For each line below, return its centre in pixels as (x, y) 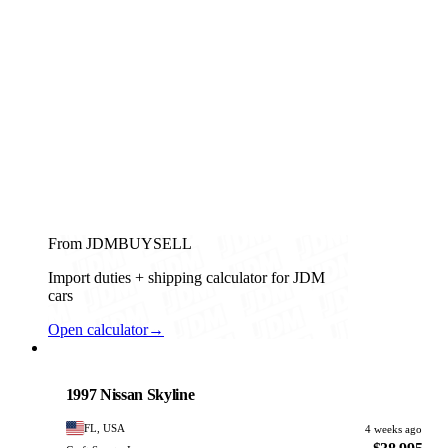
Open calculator (98, 329)
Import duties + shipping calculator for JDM (186, 277)
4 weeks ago (394, 428)
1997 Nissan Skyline (130, 394)
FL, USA (105, 428)
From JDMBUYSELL (120, 243)
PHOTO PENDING (91, 376)
